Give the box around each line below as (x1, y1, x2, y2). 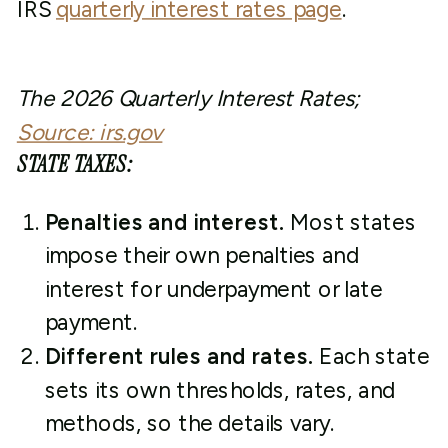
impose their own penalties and (44, 242, 359, 269)
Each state (319, 343, 430, 370)
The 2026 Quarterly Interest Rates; (16, 85, 360, 112)
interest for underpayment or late (44, 275, 383, 303)
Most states (289, 208, 416, 236)
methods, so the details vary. (44, 410, 335, 437)
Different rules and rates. (44, 343, 320, 370)
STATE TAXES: (16, 149, 136, 180)
